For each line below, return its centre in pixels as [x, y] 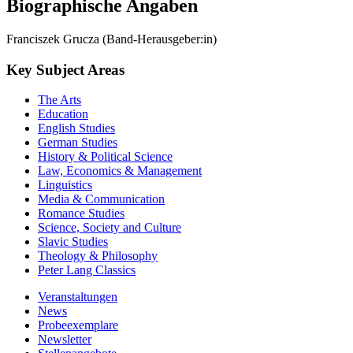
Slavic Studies [73, 242]
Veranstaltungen [78, 297]
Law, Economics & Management [120, 171]
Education [63, 114]
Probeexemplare [78, 325]
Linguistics [65, 185]
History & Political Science [105, 157]
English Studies [76, 128]
